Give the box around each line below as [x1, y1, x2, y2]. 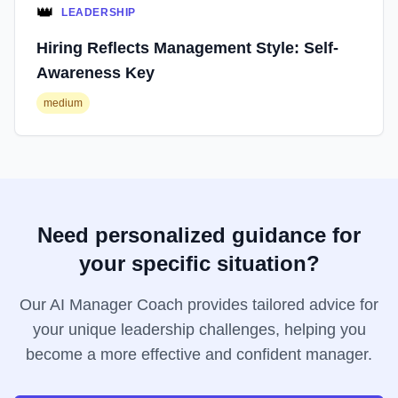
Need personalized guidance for [37, 223, 361, 247]
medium [44, 97, 83, 109]
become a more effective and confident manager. [26, 346, 372, 363]
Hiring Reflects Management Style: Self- [36, 39, 338, 57]
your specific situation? [78, 251, 320, 275]
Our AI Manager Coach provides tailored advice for [20, 296, 378, 314]
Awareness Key [36, 64, 155, 82]
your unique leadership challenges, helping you [32, 321, 366, 338]
